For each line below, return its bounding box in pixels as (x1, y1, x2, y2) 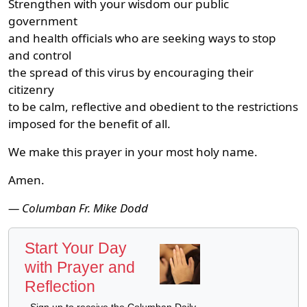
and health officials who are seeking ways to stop (8, 29, 276, 46)
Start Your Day (25, 238, 127, 257)
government (8, 12, 77, 29)
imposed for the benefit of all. (8, 115, 171, 132)
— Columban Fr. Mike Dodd (8, 199, 148, 216)
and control (8, 47, 71, 63)
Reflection (25, 277, 95, 295)
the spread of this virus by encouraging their (8, 64, 254, 80)
